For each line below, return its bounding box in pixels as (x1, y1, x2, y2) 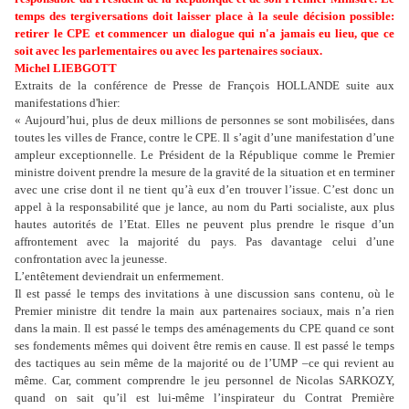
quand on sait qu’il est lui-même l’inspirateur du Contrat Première (15, 391, 394, 405)
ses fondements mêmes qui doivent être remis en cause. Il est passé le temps (15, 339, 394, 353)
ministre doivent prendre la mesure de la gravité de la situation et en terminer (15, 165, 394, 180)
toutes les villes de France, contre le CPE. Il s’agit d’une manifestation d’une (15, 131, 394, 145)
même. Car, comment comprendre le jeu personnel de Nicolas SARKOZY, (15, 373, 394, 388)
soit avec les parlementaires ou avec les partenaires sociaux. (15, 44, 322, 58)
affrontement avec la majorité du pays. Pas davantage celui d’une (15, 235, 394, 249)
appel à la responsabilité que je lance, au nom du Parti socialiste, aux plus (15, 200, 394, 215)
